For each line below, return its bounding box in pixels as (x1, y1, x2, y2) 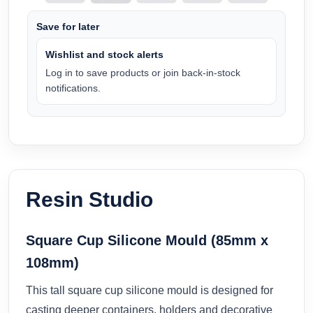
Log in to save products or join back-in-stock (45, 66, 240, 78)
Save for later (36, 20, 99, 32)
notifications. (45, 82, 101, 94)
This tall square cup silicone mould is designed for (26, 284, 273, 296)
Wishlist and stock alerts (45, 48, 163, 60)
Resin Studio (26, 187, 153, 211)
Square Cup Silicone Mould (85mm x (26, 232, 268, 248)
